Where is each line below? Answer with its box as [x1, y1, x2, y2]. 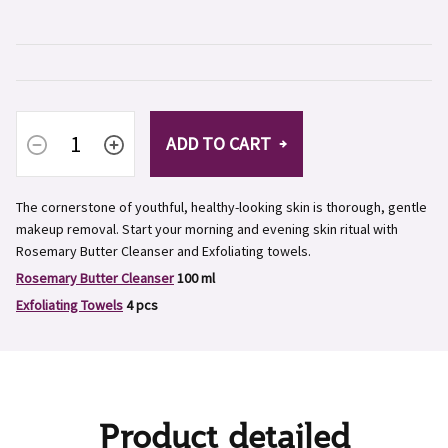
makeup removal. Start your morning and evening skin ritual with [16, 220, 398, 238]
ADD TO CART [166, 132, 271, 155]
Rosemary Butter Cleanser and [16, 242, 202, 260]
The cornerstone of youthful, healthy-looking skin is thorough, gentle [16, 198, 427, 216]
